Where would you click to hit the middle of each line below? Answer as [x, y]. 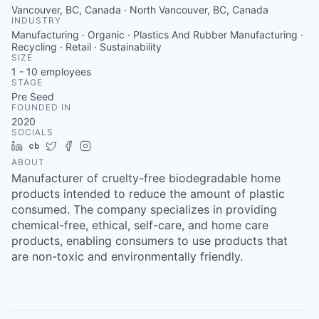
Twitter [78, 146]
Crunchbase [73, 146]
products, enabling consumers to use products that [150, 241]
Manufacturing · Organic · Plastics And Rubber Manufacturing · [157, 35]
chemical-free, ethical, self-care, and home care [140, 225]
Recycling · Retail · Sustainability [87, 47]
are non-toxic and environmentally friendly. [127, 256]
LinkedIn [48, 146]
